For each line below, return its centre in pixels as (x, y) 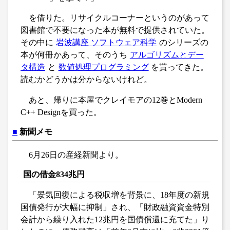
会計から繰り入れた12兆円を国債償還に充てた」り (115, 219)
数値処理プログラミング (103, 67)
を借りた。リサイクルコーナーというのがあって (119, 17)
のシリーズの (184, 42)
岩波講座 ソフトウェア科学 (106, 42)
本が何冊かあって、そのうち (74, 54)
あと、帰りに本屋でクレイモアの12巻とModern (116, 100)
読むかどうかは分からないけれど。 (86, 79)
